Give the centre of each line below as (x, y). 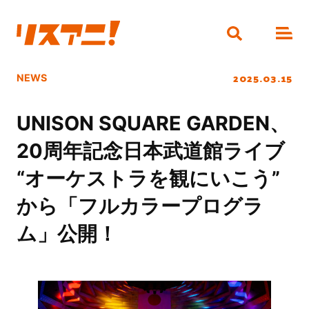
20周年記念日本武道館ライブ (150, 151)
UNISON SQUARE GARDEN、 (153, 123)
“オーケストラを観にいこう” (148, 179)
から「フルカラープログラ (140, 206)
